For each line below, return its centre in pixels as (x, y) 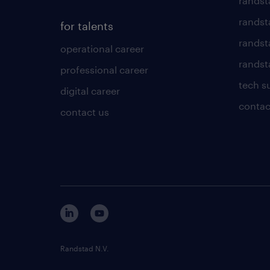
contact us (85, 112)
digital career (90, 91)
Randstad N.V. (85, 248)
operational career (102, 49)
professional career (104, 70)
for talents (87, 26)
